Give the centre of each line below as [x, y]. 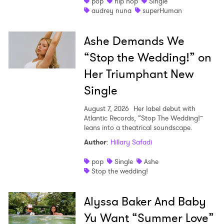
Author [95, 142]
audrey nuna [111, 10]
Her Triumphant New [139, 74]
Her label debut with [163, 108]
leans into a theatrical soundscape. [138, 127]
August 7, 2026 [106, 108]
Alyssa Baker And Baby [145, 201]
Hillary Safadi [131, 142]
